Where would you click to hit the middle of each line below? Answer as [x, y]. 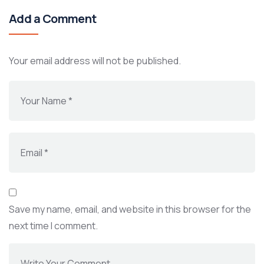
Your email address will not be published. [95, 61]
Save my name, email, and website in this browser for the [130, 209]
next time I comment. [53, 226]
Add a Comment [53, 19]
